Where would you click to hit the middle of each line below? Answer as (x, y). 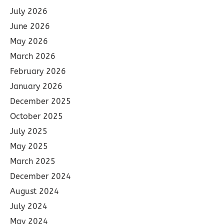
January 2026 (36, 86)
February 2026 (38, 71)
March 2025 (33, 161)
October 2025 (36, 116)
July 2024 (29, 206)
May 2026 (29, 41)
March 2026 (33, 56)
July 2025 (29, 131)
